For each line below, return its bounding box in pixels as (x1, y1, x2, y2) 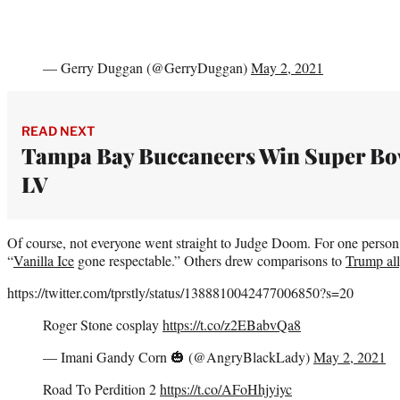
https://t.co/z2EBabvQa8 (162, 314, 301, 334)
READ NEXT (21, 122, 95, 138)
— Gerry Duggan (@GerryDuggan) (43, 57, 251, 77)
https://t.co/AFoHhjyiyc (160, 379, 292, 398)
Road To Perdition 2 (43, 379, 160, 398)
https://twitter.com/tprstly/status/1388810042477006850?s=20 (7, 282, 354, 302)
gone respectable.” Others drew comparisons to (74, 250, 346, 270)
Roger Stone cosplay (43, 314, 162, 334)
